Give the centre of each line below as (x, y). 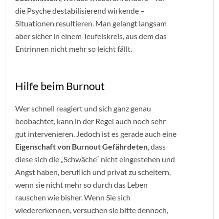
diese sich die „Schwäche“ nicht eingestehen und (95, 159)
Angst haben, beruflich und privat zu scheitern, (93, 172)
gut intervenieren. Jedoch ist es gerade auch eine (96, 134)
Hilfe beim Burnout (60, 86)
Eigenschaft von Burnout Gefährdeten (81, 146)
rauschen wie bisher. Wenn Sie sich (73, 197)
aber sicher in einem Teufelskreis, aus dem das (91, 36)
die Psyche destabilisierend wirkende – (80, 11)
